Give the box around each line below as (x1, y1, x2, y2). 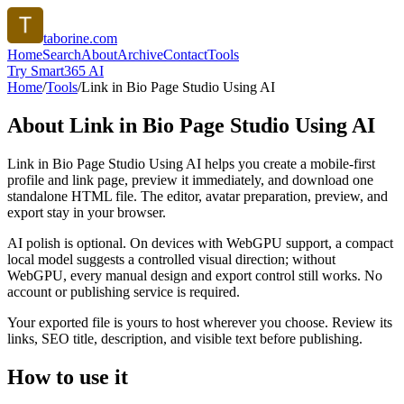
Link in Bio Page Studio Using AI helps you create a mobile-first (7, 155, 375, 171)
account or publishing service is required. (7, 283, 240, 299)
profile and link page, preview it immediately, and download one (7, 171, 373, 188)
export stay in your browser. (7, 204, 166, 220)
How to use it (7, 364, 128, 389)
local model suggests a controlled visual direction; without (7, 251, 335, 267)
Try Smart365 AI (7, 63, 104, 78)
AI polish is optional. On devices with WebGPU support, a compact (7, 234, 393, 251)
